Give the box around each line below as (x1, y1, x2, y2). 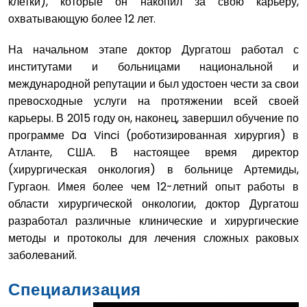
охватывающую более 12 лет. (8, 10, 156, 27)
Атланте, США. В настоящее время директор (8, 144, 299, 160)
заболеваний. (8, 247, 77, 263)
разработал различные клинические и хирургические (8, 212, 299, 229)
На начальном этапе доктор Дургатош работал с (8, 41, 299, 58)
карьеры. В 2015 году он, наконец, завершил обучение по (8, 110, 299, 126)
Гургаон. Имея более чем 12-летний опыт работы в (8, 178, 299, 195)
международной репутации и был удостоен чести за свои (8, 75, 299, 92)
